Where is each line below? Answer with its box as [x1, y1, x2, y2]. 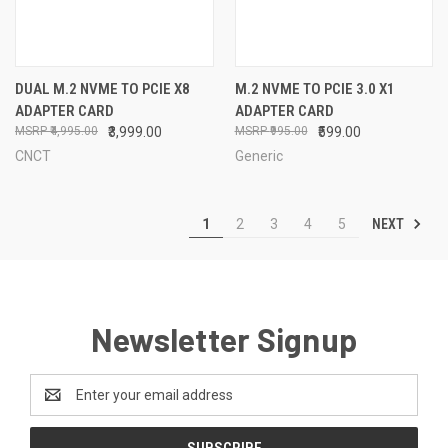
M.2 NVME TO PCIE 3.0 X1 [234, 79, 395, 98]
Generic [234, 147, 283, 164]
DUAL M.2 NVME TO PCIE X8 [15, 79, 190, 98]
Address [30, 396, 83, 413]
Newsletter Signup [90, 319, 358, 358]
